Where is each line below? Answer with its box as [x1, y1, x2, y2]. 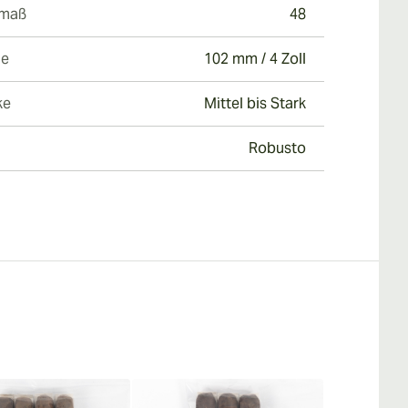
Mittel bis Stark [204, 94, 306, 113]
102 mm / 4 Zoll [204, 49, 306, 68]
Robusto [249, 138, 306, 158]
